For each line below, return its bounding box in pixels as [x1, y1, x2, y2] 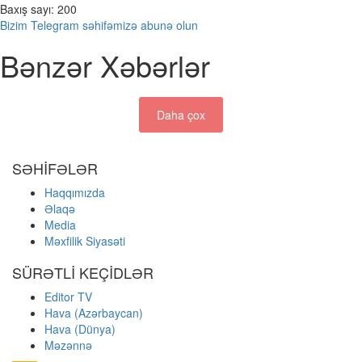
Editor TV [44, 288, 92, 305]
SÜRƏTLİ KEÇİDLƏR [12, 261, 154, 283]
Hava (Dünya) [44, 320, 116, 337]
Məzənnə [44, 336, 92, 353]
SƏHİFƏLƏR [12, 157, 98, 179]
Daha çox [157, 106, 205, 123]
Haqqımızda [44, 183, 105, 200]
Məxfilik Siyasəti [44, 232, 125, 249]
